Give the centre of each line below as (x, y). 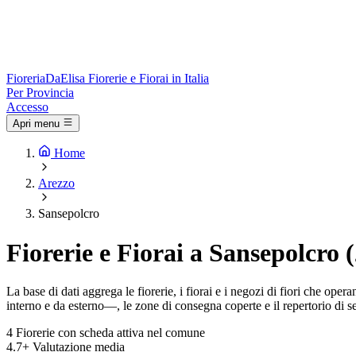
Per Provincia (40, 93)
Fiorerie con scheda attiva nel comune (110, 333)
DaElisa (65, 78)
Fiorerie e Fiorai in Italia (149, 78)
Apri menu (36, 124)
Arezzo (56, 184)
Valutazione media (79, 347)
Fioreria (26, 78)
